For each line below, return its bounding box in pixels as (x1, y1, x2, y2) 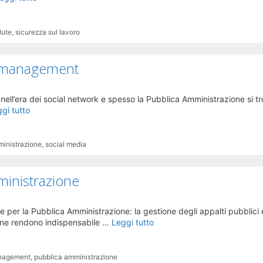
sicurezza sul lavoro (15, 27, 80, 36)
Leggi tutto (112, 217, 154, 228)
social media (45, 140, 87, 149)
